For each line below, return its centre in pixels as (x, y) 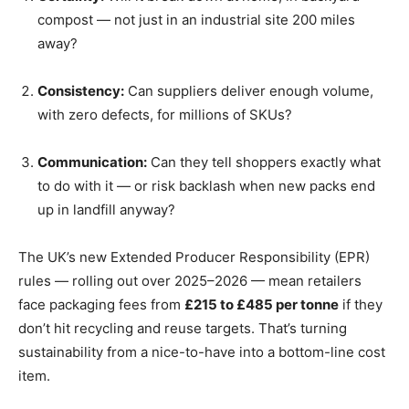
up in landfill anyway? (106, 210)
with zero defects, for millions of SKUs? (165, 115)
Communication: (92, 163)
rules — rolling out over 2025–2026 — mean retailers (190, 281)
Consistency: (81, 91)
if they (361, 305)
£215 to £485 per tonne (262, 305)
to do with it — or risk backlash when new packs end (206, 186)
